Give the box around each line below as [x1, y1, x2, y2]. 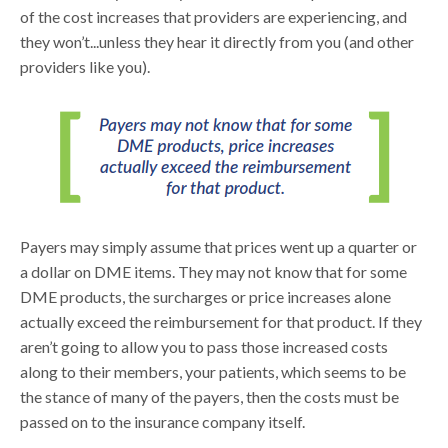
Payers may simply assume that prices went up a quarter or [20, 236, 418, 256]
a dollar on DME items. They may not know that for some [20, 261, 408, 281]
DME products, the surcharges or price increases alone [20, 286, 392, 306]
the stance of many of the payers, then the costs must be [20, 386, 400, 406]
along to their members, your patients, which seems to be [20, 361, 407, 381]
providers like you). [20, 56, 151, 76]
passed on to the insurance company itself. [20, 411, 306, 431]
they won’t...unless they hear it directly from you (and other [20, 31, 415, 51]
